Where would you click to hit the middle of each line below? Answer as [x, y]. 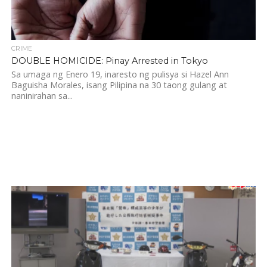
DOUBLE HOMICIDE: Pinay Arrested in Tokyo [109, 61]
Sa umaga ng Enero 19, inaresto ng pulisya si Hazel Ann [120, 74]
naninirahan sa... [42, 96]
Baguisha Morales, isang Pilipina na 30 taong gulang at [119, 85]
